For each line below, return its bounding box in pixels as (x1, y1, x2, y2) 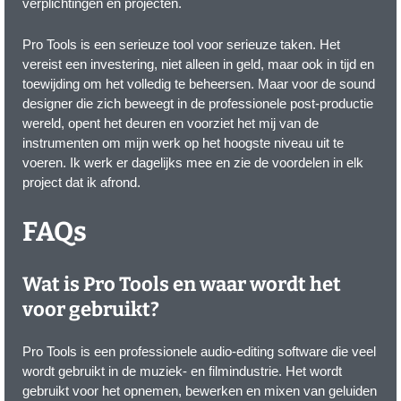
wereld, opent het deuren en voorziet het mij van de (22, 115, 319, 132)
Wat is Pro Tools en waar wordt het (22, 272, 341, 297)
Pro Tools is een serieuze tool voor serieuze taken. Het (22, 37, 340, 53)
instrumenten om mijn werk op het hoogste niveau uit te (22, 135, 344, 151)
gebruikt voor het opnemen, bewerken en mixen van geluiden (22, 383, 377, 399)
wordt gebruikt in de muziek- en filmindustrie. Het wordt (22, 363, 342, 380)
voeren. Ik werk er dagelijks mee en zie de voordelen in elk (22, 155, 363, 171)
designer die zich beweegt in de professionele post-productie (22, 96, 373, 112)
